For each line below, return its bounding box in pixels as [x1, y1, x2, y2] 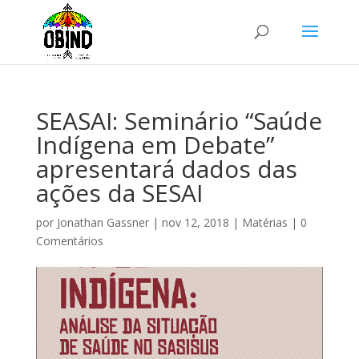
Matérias [241, 215, 288, 230]
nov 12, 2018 [161, 215, 229, 230]
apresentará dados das [35, 152, 297, 185]
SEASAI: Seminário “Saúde [35, 104, 322, 137]
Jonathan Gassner [56, 215, 149, 230]
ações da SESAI [35, 176, 203, 209]
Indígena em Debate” [35, 128, 274, 161]
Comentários [35, 233, 103, 248]
